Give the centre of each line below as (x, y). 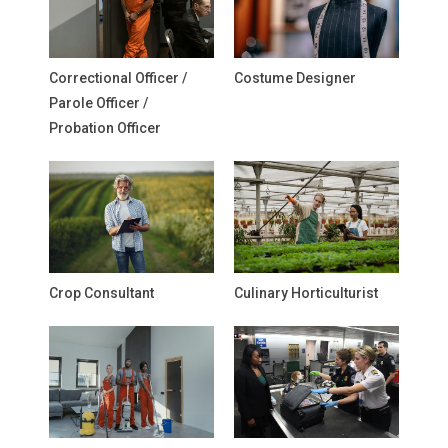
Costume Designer (295, 78)
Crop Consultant (101, 293)
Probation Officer (105, 128)
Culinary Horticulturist (306, 293)
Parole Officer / (98, 103)
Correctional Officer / (118, 78)
